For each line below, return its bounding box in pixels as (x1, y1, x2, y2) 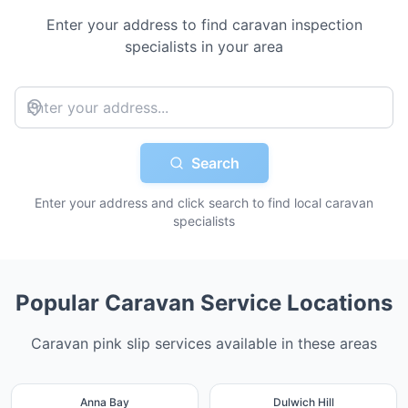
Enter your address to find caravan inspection (46, 15, 362, 34)
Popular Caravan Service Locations (15, 290, 393, 316)
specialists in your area (125, 37, 283, 56)
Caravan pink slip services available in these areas (31, 334, 377, 352)
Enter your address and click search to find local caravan (35, 195, 373, 210)
